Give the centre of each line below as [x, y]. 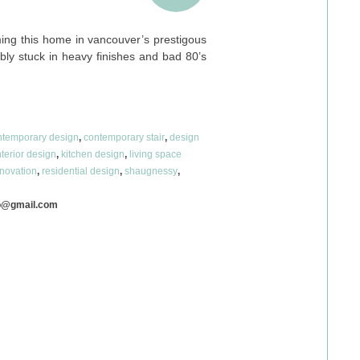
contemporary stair [124, 137]
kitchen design [93, 154]
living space [155, 154]
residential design [81, 171]
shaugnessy [151, 171]
